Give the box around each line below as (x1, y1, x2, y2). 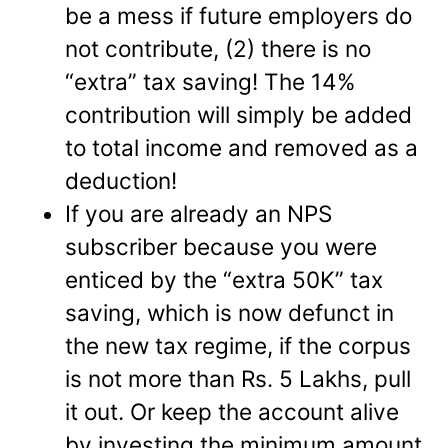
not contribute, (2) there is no (65, 35, 372, 63)
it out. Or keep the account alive (65, 398, 400, 426)
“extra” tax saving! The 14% (65, 68, 356, 96)
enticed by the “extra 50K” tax (65, 266, 384, 294)
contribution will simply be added (65, 101, 413, 129)
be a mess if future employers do (65, 2, 413, 30)
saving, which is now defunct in (65, 299, 395, 327)
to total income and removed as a (65, 134, 419, 162)
